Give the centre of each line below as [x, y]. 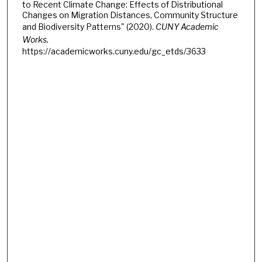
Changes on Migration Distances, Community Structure [130, 15]
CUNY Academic [187, 26]
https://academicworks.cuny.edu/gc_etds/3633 [114, 51]
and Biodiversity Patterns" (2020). [89, 26]
